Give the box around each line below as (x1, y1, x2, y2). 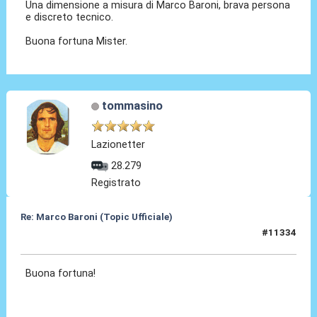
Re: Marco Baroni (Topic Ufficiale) (20, 212, 173, 223)
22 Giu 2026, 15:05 (20, 233, 105, 244)
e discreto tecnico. (25, 11, 114, 24)
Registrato (91, 176, 142, 190)
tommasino (101, 98, 163, 113)
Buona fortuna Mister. (25, 35, 131, 48)
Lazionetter (91, 138, 146, 151)
